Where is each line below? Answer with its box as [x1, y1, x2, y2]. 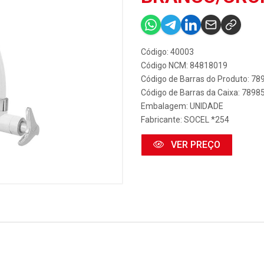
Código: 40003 [141, 47, 194, 57]
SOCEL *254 [184, 115, 229, 124]
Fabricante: [141, 115, 184, 124]
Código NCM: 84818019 [141, 61, 227, 70]
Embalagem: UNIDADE [141, 101, 223, 111]
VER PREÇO [169, 139, 220, 150]
